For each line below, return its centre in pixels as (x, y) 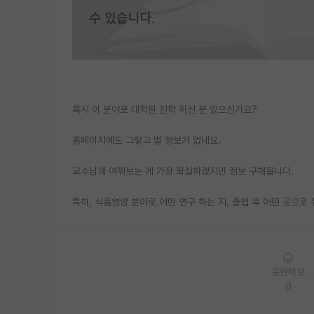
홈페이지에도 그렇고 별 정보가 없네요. (146, 140)
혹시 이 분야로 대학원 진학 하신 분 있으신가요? (165, 109)
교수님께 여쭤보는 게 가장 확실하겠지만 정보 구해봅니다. (183, 171)
